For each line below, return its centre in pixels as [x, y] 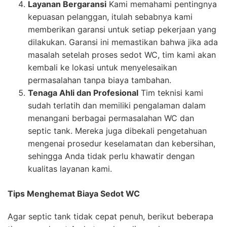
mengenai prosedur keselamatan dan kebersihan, [122, 144]
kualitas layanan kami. [70, 169]
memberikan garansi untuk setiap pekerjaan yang [122, 30]
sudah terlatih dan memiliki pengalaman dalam [117, 106]
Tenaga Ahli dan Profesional [83, 93]
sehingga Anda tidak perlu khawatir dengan [111, 156]
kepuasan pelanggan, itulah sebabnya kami [110, 17]
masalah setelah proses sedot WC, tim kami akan [122, 55]
